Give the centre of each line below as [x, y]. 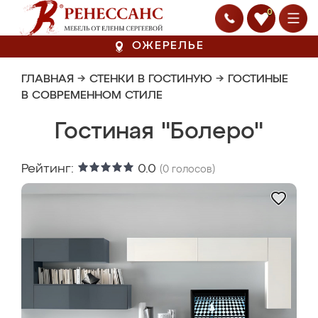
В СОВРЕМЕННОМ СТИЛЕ [92, 96]
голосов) [192, 170]
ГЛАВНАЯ [48, 79]
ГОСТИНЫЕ [258, 79]
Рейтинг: [49, 169]
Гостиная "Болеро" [159, 132]
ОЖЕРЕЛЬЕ [168, 46]
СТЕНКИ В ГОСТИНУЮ [151, 79]
